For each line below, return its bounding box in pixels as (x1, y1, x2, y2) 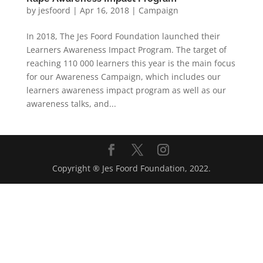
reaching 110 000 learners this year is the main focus (26, 57, 235, 69)
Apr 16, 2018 (79, 4, 129, 16)
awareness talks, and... (26, 97, 116, 109)
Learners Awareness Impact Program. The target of (26, 43, 227, 55)
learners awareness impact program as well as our (26, 84, 226, 96)
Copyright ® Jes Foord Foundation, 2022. (52, 162, 211, 174)
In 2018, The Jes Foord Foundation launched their (26, 30, 220, 42)
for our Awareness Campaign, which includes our (26, 70, 221, 82)
